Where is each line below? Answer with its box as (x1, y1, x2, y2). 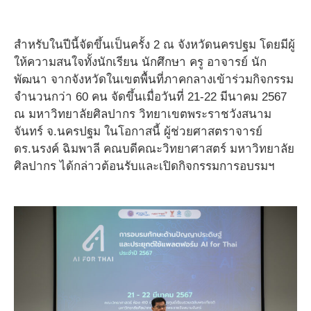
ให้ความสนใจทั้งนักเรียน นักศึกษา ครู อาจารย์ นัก (14, 56, 267, 69)
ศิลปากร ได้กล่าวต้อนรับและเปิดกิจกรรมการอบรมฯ (14, 160, 275, 174)
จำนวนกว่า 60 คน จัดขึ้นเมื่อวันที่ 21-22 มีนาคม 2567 (14, 90, 287, 104)
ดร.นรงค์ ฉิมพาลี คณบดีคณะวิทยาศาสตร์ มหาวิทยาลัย (14, 142, 294, 156)
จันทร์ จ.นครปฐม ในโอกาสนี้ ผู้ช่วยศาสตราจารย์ (14, 125, 262, 139)
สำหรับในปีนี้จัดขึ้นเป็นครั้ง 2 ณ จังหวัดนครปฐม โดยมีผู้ (14, 38, 295, 52)
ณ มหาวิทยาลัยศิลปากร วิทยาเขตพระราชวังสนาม (14, 108, 271, 121)
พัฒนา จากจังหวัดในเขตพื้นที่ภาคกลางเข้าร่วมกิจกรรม (14, 73, 294, 87)
